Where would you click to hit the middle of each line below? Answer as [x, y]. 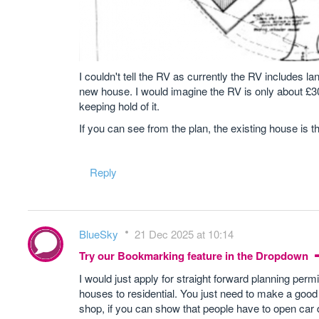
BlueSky [100, 234]
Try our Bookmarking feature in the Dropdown [195, 256]
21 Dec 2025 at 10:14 [184, 234]
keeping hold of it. [119, 106]
